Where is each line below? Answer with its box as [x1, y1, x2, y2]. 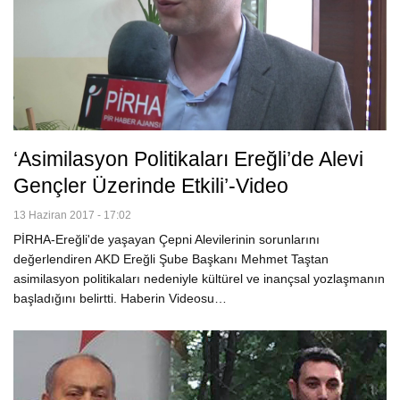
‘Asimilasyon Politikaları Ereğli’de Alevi [13, 147, 363, 171]
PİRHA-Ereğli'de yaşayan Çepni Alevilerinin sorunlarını [13, 232, 320, 247]
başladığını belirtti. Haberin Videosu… [13, 291, 227, 306]
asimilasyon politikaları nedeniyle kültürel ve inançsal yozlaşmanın [13, 271, 385, 287]
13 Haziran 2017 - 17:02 [13, 209, 131, 222]
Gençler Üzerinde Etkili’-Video [13, 174, 288, 198]
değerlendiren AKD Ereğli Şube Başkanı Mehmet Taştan [13, 252, 329, 267]
